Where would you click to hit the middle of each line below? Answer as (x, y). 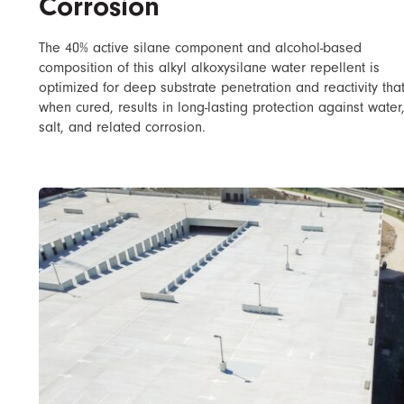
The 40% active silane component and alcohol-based (200, 47)
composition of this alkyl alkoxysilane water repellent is (209, 67)
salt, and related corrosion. (122, 127)
